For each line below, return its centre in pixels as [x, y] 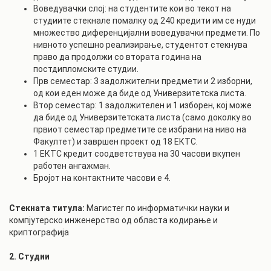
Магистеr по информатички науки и [157, 208]
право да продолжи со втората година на [117, 57]
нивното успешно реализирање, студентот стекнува [140, 45]
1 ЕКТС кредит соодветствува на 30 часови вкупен [137, 154]
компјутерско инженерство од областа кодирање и [113, 220]
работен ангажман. [72, 166]
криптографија [39, 232]
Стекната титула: [47, 208]
